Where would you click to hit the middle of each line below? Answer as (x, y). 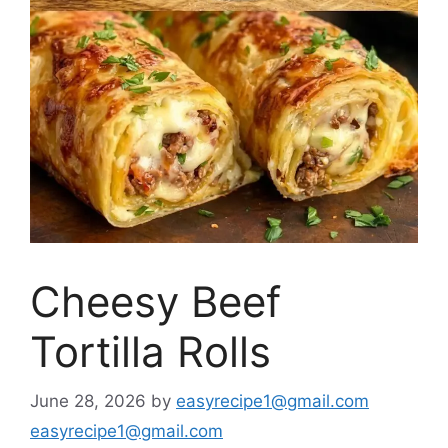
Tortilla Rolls (150, 352)
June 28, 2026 (88, 400)
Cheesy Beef (155, 302)
